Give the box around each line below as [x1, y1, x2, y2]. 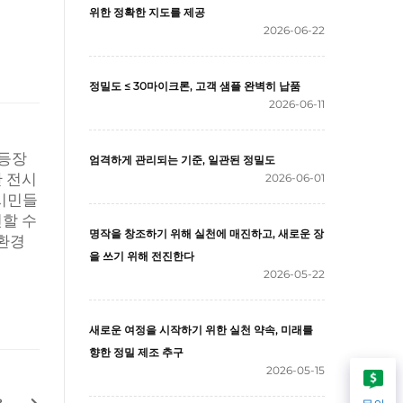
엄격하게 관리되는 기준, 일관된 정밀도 [89, 153, 275, 166]
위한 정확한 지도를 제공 [89, 5, 205, 19]
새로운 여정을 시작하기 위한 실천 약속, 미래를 [89, 323, 313, 336]
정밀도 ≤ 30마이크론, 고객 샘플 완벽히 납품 [89, 79, 300, 93]
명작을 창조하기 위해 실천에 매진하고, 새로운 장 [89, 227, 324, 240]
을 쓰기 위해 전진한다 [89, 249, 194, 263]
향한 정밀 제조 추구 [89, 345, 184, 359]
